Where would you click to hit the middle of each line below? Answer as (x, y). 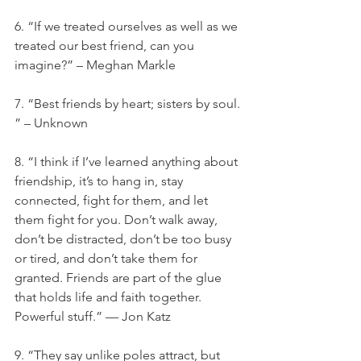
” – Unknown (51, 123)
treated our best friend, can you (106, 46)
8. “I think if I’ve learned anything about (128, 162)
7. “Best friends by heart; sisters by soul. (129, 104)
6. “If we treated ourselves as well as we (128, 26)
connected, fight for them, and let (113, 200)
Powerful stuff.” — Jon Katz (93, 316)
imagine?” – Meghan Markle (95, 65)
